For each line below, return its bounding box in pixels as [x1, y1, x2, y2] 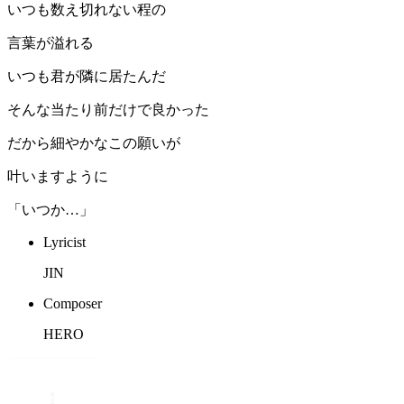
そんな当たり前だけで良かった [7, 102, 209, 118]
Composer [43, 296, 102, 312]
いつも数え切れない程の [7, 2, 166, 18]
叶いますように [7, 169, 108, 185]
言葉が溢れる [7, 35, 94, 51]
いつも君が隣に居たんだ [7, 69, 166, 85]
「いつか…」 [7, 202, 94, 218]
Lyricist [43, 234, 86, 251]
